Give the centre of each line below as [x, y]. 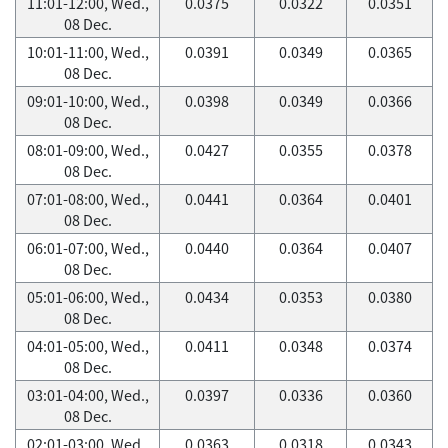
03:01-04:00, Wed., [87, 395]
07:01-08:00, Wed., [87, 199]
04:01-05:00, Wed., [87, 346]
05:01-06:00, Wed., [87, 297]
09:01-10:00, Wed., [87, 101]
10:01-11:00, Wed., [87, 52]
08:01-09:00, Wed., [87, 150]
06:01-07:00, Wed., [87, 248]
